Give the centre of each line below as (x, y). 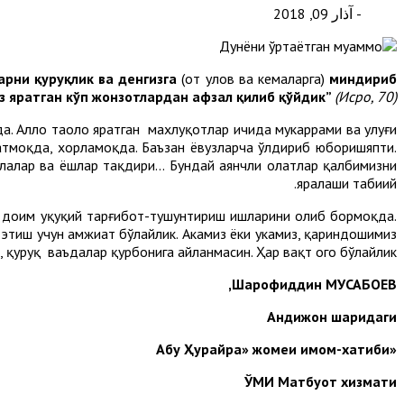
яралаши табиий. (347, 184)
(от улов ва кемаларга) (253, 79)
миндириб (361, 79)
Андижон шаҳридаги (332, 317)
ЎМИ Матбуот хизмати (321, 382)
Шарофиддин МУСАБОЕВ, (314, 285)
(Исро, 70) (366, 97)
